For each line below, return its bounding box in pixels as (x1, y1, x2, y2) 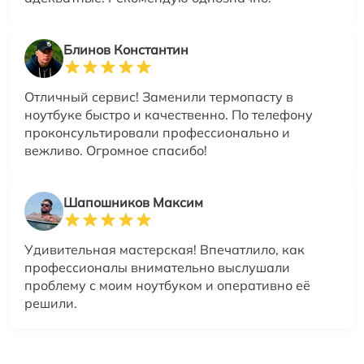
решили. (24, 294, 77, 311)
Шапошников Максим (63, 193, 203, 210)
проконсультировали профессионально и (24, 123, 290, 141)
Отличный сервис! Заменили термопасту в (24, 88, 293, 105)
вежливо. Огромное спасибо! (24, 141, 207, 158)
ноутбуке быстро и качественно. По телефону (24, 106, 313, 123)
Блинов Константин (63, 41, 188, 58)
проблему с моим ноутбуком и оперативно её (24, 276, 310, 293)
